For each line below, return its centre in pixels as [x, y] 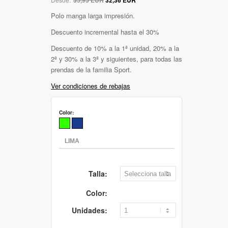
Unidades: [90, 210]
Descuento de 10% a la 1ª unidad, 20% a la [115, 48]
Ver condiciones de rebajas [91, 85]
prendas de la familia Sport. [91, 69]
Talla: [98, 173]
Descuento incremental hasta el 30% [105, 32]
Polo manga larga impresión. [93, 15]
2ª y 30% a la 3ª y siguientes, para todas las [117, 59]
